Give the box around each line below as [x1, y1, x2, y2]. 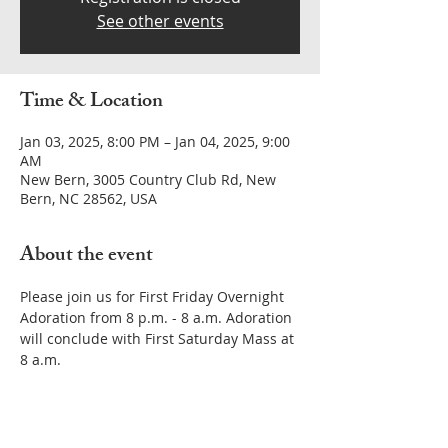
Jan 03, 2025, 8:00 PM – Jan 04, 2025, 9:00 [20, 132, 290, 151]
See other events [96, 10, 224, 32]
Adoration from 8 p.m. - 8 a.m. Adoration [20, 308, 296, 327]
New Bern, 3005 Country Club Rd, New [20, 170, 276, 189]
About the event [20, 239, 153, 274]
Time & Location [20, 85, 163, 120]
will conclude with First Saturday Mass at [20, 329, 298, 348]
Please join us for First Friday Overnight [20, 287, 288, 306]
